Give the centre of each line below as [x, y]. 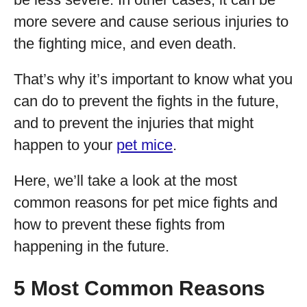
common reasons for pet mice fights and [146, 202]
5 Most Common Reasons [139, 288]
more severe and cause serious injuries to [151, 22]
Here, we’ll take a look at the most [125, 181]
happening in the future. [91, 246]
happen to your [65, 145]
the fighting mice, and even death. [125, 44]
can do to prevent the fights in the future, [146, 101]
